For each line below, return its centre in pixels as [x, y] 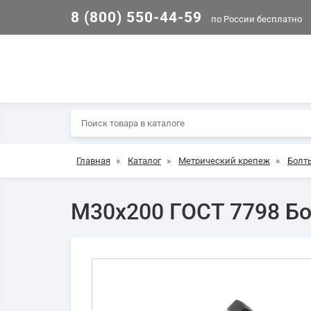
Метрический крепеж [224, 161]
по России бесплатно [255, 19]
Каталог [144, 161]
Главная [93, 161]
